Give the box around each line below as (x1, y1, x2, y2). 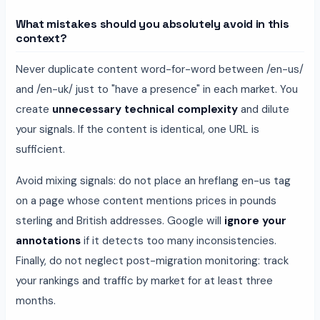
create (16, 101, 52, 116)
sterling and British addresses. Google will (16, 213, 224, 228)
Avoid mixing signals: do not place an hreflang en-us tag (16, 173, 291, 188)
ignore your (224, 213, 286, 228)
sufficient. (16, 141, 65, 156)
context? (16, 30, 67, 46)
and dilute (238, 101, 289, 116)
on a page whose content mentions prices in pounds (16, 193, 276, 208)
